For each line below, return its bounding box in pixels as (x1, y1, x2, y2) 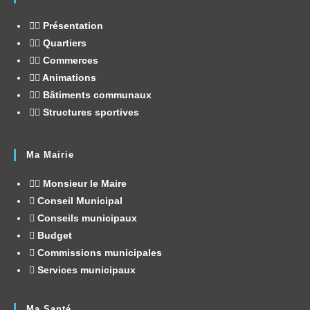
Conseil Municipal (35, 195, 122, 206)
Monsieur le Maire (40, 178, 127, 189)
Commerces (40, 55, 98, 66)
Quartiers (40, 37, 86, 48)
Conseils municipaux (35, 212, 137, 224)
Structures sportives (40, 107, 139, 118)
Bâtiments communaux (40, 89, 152, 100)
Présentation (40, 20, 103, 31)
